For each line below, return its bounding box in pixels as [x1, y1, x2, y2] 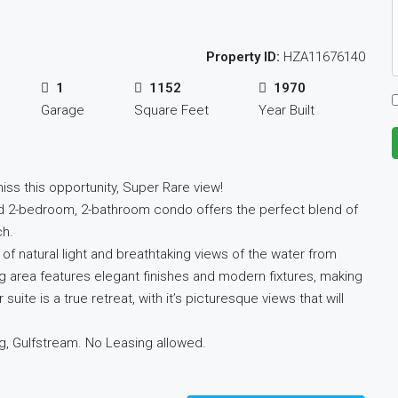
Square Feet [134, 102, 210, 118]
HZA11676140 [279, 48, 365, 65]
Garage [40, 102, 84, 118]
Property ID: [205, 48, 280, 65]
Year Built [259, 102, 315, 118]
